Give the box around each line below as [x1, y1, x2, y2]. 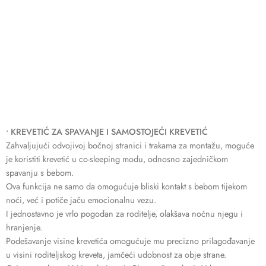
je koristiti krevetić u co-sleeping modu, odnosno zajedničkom [6, 152, 228, 165]
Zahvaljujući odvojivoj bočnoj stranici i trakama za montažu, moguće [6, 138, 254, 151]
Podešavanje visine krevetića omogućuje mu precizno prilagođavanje [6, 234, 255, 247]
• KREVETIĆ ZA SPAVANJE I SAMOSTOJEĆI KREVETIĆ [6, 125, 208, 138]
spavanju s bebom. [6, 166, 74, 179]
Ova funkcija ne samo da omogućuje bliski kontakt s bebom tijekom [6, 179, 247, 192]
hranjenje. [6, 220, 42, 233]
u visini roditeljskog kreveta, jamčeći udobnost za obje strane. [6, 248, 226, 261]
